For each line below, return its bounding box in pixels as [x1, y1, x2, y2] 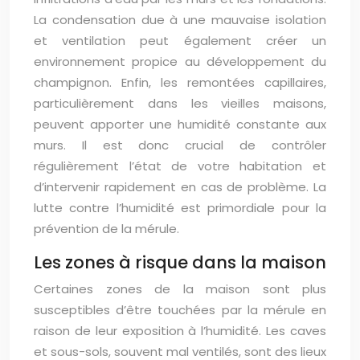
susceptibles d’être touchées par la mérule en [34, 301, 326, 319]
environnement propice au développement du [34, 53, 326, 71]
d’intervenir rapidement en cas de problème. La [34, 178, 326, 196]
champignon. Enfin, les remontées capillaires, [34, 74, 326, 92]
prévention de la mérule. [34, 220, 179, 238]
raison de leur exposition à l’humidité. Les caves [34, 322, 326, 340]
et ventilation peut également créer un [34, 32, 326, 50]
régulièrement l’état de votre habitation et [34, 157, 326, 175]
